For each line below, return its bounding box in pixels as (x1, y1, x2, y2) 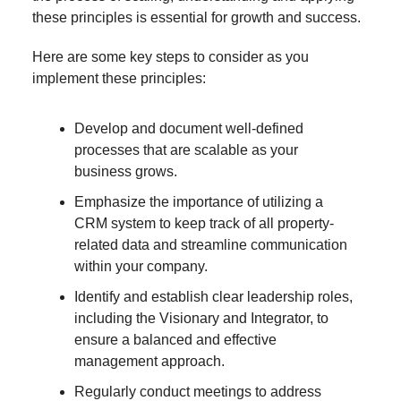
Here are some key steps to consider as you (32, 48, 309, 64)
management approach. (74, 353, 225, 369)
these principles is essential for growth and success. (32, 9, 361, 25)
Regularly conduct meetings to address (74, 383, 321, 399)
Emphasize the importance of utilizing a (74, 193, 323, 209)
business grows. (74, 163, 177, 179)
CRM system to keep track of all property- (74, 215, 334, 231)
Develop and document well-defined (74, 120, 303, 136)
